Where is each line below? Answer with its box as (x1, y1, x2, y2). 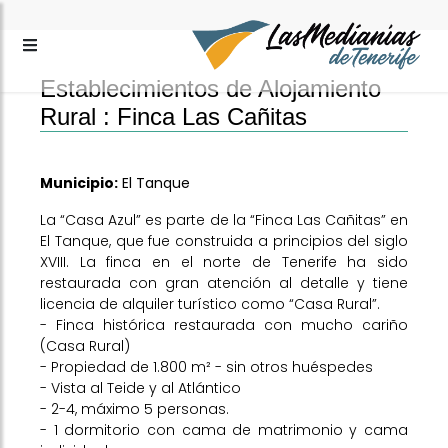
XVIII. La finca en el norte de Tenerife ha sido (40, 252, 408, 272)
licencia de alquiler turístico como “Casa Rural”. (40, 294, 380, 314)
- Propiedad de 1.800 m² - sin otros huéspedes (40, 357, 373, 377)
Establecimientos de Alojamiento (40, 75, 381, 102)
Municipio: (40, 173, 118, 193)
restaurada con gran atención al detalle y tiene (40, 273, 408, 293)
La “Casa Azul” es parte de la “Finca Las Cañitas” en (40, 210, 408, 230)
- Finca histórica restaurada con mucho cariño (40, 315, 408, 335)
